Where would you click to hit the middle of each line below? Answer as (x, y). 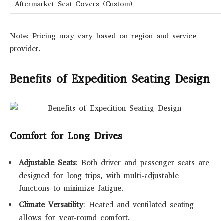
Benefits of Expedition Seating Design (110, 79)
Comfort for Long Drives (66, 136)
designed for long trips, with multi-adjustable (99, 176)
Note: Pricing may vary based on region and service (103, 36)
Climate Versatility (51, 205)
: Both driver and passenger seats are (143, 163)
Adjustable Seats (47, 163)
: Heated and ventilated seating (139, 205)
